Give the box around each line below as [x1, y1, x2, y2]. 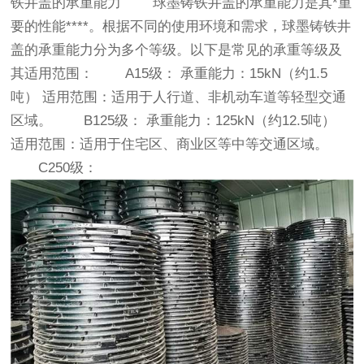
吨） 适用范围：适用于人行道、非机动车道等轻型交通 [11, 89, 347, 105]
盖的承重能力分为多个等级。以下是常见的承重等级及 [11, 42, 343, 58]
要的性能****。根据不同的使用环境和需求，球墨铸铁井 [11, 19, 352, 34]
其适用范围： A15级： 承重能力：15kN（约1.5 [11, 66, 328, 81]
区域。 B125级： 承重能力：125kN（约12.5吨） [11, 113, 336, 128]
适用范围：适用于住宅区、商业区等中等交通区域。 [11, 136, 329, 152]
